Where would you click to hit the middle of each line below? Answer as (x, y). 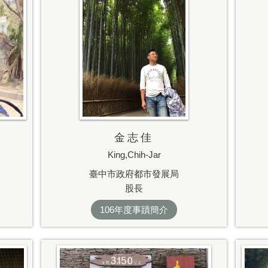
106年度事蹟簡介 (134, 210)
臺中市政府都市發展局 (134, 173)
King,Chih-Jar (134, 155)
